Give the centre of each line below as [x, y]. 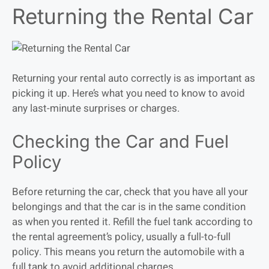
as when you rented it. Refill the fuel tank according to [132, 222]
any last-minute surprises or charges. [96, 109]
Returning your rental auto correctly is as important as [134, 79]
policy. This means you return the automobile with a [128, 252]
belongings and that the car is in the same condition [129, 207]
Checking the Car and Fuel [120, 141]
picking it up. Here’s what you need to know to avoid [128, 94]
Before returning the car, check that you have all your [130, 192]
